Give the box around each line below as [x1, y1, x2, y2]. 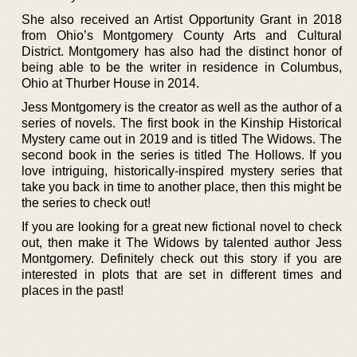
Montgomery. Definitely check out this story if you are [22, 252, 342, 265]
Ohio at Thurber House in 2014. [22, 76, 199, 90]
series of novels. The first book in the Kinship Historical [22, 116, 342, 130]
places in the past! [22, 284, 124, 297]
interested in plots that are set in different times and [22, 268, 342, 281]
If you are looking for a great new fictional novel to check [22, 220, 342, 233]
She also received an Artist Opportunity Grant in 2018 [22, 13, 342, 26]
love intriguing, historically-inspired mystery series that [22, 164, 342, 178]
